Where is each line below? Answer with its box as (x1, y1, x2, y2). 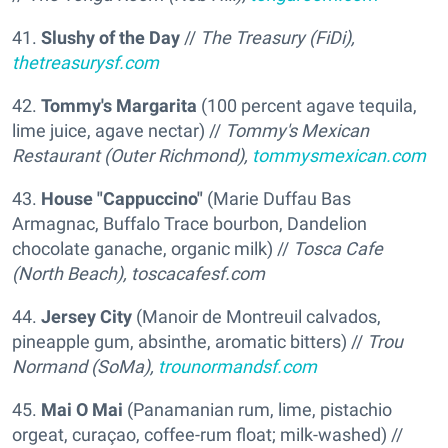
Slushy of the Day (41, 26, 180, 48)
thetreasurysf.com (12, 51, 159, 73)
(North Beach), (12, 262, 131, 284)
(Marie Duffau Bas (203, 187, 351, 209)
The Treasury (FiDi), (200, 26, 355, 48)
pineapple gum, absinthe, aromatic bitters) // (12, 330, 367, 352)
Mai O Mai (41, 398, 123, 420)
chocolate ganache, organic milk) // (12, 237, 293, 259)
